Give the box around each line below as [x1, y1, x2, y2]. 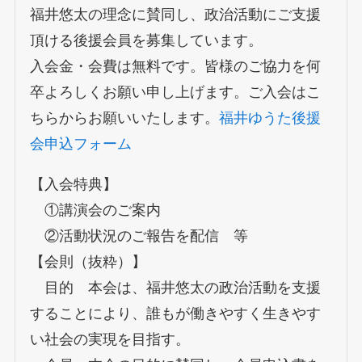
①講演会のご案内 [29, 201, 161, 218]
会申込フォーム [29, 136, 132, 153]
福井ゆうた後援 [218, 110, 321, 127]
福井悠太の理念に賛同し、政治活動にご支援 [29, 6, 321, 23]
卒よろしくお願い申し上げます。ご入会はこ [29, 84, 321, 101]
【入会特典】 [29, 175, 117, 192]
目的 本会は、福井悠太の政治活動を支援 [29, 279, 321, 296]
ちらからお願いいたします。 [29, 110, 219, 127]
